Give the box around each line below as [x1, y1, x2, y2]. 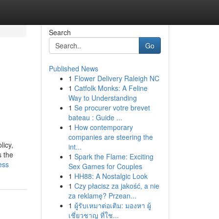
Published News [48, 64, 98, 73]
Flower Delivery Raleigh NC [74, 73, 159, 83]
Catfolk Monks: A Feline [74, 83, 148, 93]
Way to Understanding [68, 93, 137, 103]
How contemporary [74, 122, 133, 132]
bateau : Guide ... [68, 112, 122, 122]
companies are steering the [68, 132, 153, 142]
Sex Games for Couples [68, 161, 142, 171]
